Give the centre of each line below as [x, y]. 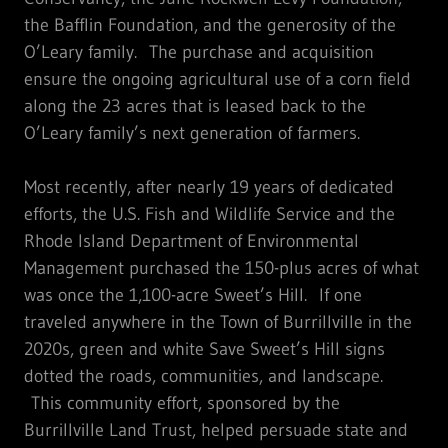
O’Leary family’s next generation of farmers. [192, 132]
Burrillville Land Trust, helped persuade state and [216, 429]
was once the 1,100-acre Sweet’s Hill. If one [193, 294]
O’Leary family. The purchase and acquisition [199, 51]
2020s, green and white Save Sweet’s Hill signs [204, 348]
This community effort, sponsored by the [182, 402]
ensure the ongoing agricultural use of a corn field [217, 78]
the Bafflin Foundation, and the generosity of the [210, 24]
